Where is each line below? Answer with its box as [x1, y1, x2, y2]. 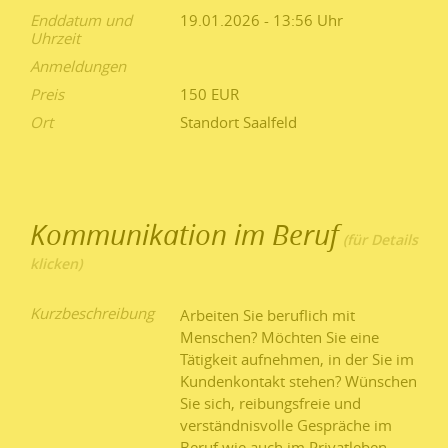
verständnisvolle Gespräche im [180, 415, 392, 436]
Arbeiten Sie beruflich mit [180, 305, 355, 326]
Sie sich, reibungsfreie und [180, 393, 361, 414]
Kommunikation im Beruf [30, 215, 339, 254]
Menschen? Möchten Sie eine [180, 327, 379, 348]
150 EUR [180, 84, 239, 105]
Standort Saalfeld [180, 112, 297, 133]
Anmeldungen [30, 56, 126, 77]
